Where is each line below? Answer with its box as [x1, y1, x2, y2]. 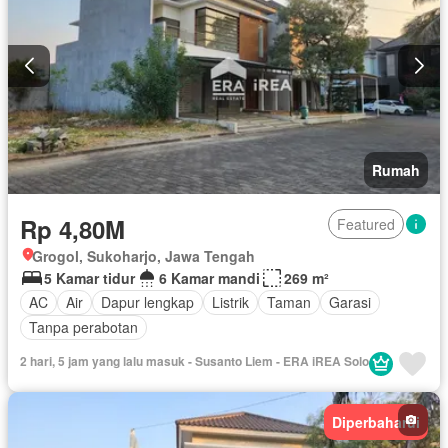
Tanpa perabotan [29, 317, 138, 338]
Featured [337, 213, 395, 234]
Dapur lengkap [101, 292, 194, 313]
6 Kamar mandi [159, 267, 260, 288]
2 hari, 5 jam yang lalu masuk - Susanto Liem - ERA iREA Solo [20, 351, 369, 370]
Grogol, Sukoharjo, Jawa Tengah [32, 245, 255, 266]
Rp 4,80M [20, 211, 125, 246]
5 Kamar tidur [44, 267, 135, 288]
